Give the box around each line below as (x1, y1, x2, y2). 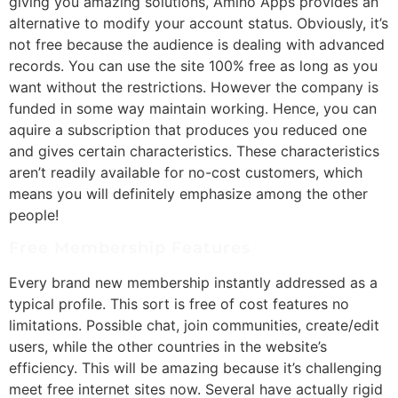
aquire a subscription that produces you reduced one (9, 120, 367, 139)
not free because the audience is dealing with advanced (9, 35, 385, 53)
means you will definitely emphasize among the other (9, 184, 368, 203)
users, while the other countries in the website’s (9, 337, 327, 355)
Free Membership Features (9, 237, 251, 258)
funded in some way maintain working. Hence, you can (9, 99, 377, 117)
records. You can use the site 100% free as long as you (9, 56, 378, 75)
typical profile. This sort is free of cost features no (9, 294, 349, 313)
